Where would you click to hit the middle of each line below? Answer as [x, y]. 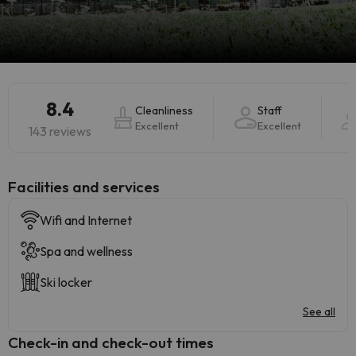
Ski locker [66, 282]
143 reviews [60, 131]
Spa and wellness [86, 251]
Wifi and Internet [86, 220]
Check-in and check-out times [111, 342]
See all [319, 311]
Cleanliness [164, 110]
